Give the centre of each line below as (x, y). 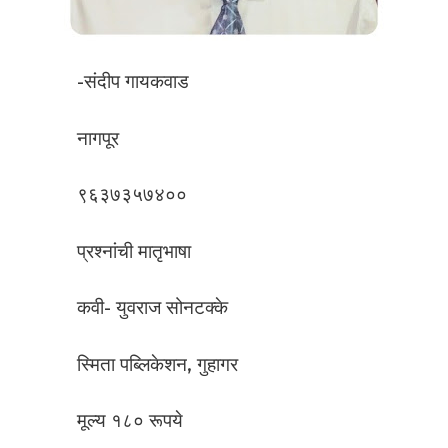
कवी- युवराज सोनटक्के (152, 308)
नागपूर (98, 138)
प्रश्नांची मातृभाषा (134, 251)
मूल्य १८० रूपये (130, 421)
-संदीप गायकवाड (133, 82)
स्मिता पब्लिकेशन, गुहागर (157, 364)
